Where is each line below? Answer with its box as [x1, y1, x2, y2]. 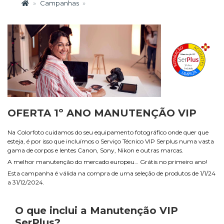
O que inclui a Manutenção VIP [15, 204, 178, 216]
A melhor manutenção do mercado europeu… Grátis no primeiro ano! [7, 157, 207, 165]
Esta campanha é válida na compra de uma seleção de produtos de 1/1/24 [7, 169, 215, 177]
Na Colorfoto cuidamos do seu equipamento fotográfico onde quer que [7, 128, 208, 136]
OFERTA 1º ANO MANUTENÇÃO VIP [7, 106, 196, 119]
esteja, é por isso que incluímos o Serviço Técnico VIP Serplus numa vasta [7, 137, 214, 145]
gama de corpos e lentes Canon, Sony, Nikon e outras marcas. [7, 146, 183, 154]
